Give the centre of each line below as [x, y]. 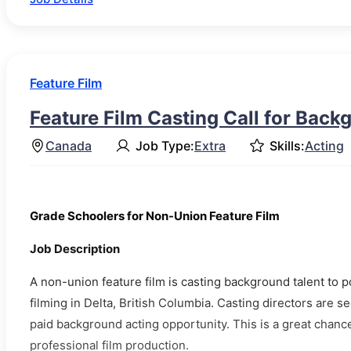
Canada [69, 145]
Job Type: [165, 145]
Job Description [75, 249]
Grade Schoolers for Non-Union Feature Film [155, 216]
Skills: [287, 145]
